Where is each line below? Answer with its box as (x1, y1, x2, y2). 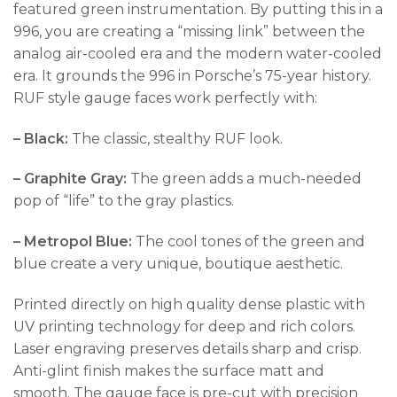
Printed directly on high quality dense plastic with (13, 295, 365, 313)
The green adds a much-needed (127, 170, 362, 188)
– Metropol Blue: (13, 233, 132, 251)
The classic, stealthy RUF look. (68, 129, 283, 147)
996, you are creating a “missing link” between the (13, 22, 365, 40)
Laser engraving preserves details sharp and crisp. (13, 339, 362, 357)
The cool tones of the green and (132, 233, 365, 251)
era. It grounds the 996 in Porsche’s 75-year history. (13, 66, 371, 84)
